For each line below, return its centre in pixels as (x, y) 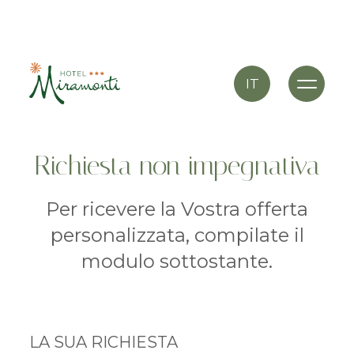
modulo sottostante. (177, 262)
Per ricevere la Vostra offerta (177, 209)
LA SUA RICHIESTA (104, 343)
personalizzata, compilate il (177, 235)
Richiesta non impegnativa (177, 166)
